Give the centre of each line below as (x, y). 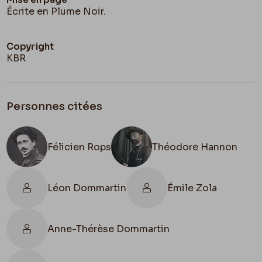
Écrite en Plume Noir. (56, 12)
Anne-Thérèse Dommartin (109, 229)
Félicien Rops (80, 147)
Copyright (30, 47)
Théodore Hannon (195, 147)
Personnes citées (55, 107)
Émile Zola (192, 188)
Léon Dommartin (87, 188)
